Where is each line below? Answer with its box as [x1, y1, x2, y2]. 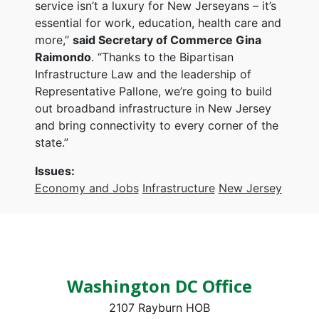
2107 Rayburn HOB [109, 300, 210, 315]
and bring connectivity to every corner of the [34, 117, 278, 132]
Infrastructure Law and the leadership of [34, 66, 251, 81]
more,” [34, 32, 73, 47]
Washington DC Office [67, 273, 252, 298]
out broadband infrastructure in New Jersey [34, 100, 271, 115]
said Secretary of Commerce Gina [72, 32, 261, 47]
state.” [34, 135, 68, 150]
